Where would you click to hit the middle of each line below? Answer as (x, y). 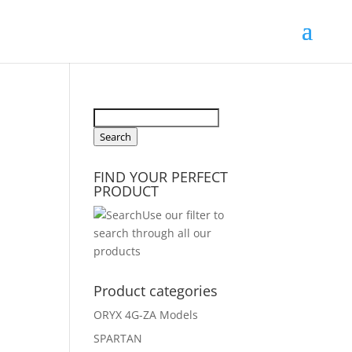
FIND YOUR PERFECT (161, 177)
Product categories (156, 291)
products (117, 251)
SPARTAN (118, 338)
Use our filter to (183, 215)
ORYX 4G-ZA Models (146, 315)
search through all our (153, 233)
